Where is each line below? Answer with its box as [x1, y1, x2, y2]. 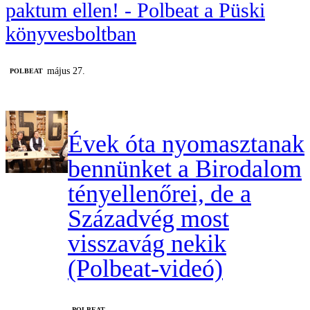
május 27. [47, 65, 85, 76]
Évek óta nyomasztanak [68, 129, 304, 158]
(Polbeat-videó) [68, 254, 223, 282]
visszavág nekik [68, 229, 226, 257]
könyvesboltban [6, 21, 136, 45]
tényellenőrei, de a [68, 179, 251, 208]
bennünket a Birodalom [68, 154, 302, 183]
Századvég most [68, 204, 229, 232]
